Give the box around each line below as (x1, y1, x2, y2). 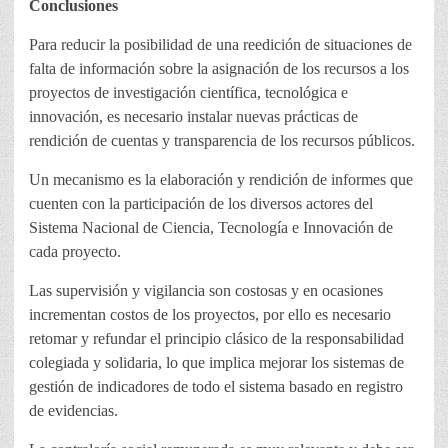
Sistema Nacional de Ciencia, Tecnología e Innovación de (29, 219, 393, 237)
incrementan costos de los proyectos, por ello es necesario (29, 306, 391, 324)
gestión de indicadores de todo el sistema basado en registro (29, 378, 403, 396)
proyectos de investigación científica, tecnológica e (29, 84, 348, 102)
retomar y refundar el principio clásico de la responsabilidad (29, 330, 404, 348)
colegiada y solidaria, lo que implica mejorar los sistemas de (29, 354, 404, 372)
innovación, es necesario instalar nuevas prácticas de (29, 108, 358, 126)
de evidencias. (29, 402, 118, 420)
